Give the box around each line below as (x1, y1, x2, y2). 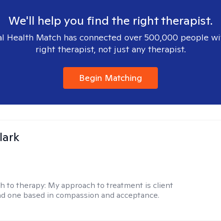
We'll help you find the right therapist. (8, 13, 213, 28)
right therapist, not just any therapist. (35, 43, 186, 55)
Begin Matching (79, 72, 142, 83)
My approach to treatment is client (48, 180, 174, 190)
